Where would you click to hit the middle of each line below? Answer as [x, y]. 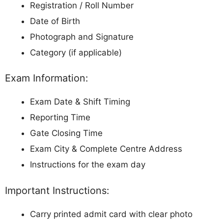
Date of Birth [55, 21]
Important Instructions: [57, 190]
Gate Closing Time [66, 133]
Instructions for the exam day [88, 165]
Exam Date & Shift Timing [80, 102]
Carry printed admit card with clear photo [111, 214]
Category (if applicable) [76, 52]
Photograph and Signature [82, 37]
